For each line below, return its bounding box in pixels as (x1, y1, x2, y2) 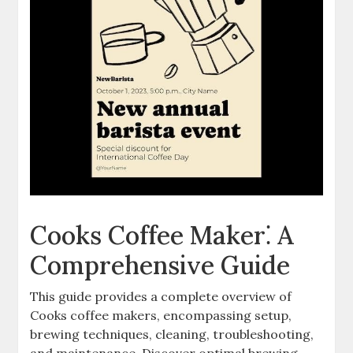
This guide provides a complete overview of (30, 288, 292, 305)
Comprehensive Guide (30, 249, 291, 282)
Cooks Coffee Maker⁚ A (30, 219, 295, 252)
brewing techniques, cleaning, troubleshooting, (30, 326, 314, 343)
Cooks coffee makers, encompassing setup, (30, 307, 292, 324)
